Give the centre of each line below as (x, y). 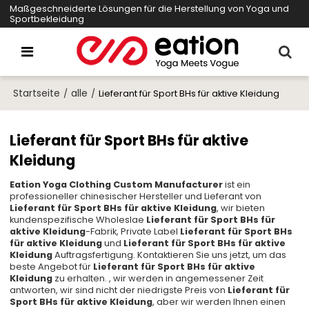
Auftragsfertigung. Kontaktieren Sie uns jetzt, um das (170, 255)
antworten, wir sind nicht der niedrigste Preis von (119, 290)
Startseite (37, 93)
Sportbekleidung (47, 19)
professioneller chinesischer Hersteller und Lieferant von (136, 197)
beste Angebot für (52, 267)
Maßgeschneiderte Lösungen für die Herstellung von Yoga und (150, 9)
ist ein (237, 185)
